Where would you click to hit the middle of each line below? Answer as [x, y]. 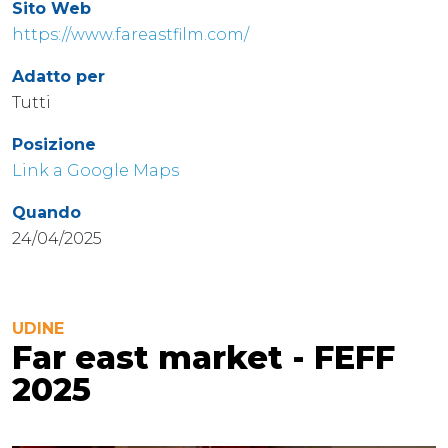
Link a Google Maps [95, 170]
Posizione [54, 144]
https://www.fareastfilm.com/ [130, 34]
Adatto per [58, 76]
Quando [46, 212]
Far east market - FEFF [203, 357]
